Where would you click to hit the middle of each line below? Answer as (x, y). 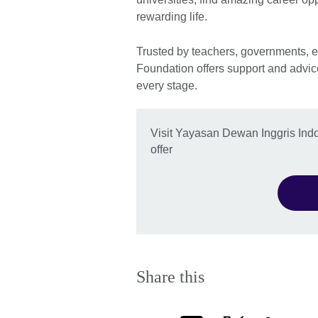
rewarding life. (172, 17)
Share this (170, 276)
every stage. (167, 86)
